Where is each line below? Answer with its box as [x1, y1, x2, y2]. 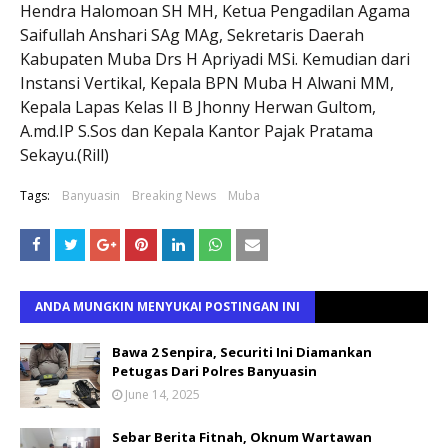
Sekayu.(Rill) [20, 143, 109, 166]
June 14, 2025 [125, 385, 200, 403]
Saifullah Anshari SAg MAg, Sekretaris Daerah [20, 23, 364, 46]
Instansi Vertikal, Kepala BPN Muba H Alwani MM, [20, 71, 394, 94]
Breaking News [132, 186, 216, 204]
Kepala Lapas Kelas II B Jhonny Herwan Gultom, [20, 95, 376, 118]
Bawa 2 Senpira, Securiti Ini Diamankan [112, 342, 372, 361]
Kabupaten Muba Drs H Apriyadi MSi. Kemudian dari [20, 47, 410, 70]
